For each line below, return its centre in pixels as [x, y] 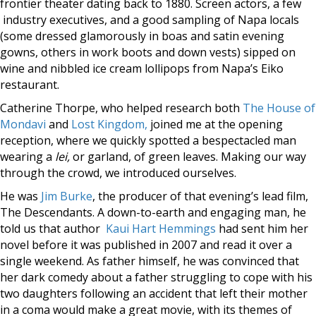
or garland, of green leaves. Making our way [189, 157]
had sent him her [262, 229]
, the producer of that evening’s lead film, [200, 196]
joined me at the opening [215, 124]
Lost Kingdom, [109, 124]
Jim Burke [67, 196]
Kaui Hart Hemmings [161, 229]
